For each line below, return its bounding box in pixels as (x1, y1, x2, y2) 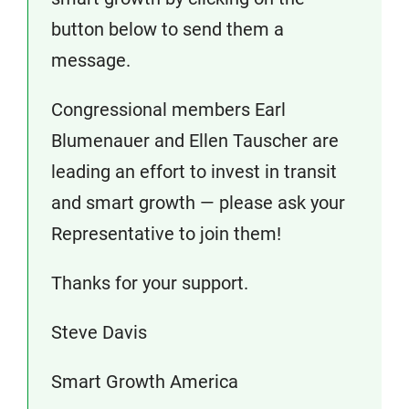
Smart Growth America (51, 371, 238, 393)
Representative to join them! (51, 223, 281, 245)
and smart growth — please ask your (51, 192, 345, 214)
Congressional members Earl (51, 99, 286, 121)
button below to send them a (51, 18, 284, 40)
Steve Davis (51, 321, 147, 343)
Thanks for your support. (51, 272, 248, 294)
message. (51, 49, 131, 71)
